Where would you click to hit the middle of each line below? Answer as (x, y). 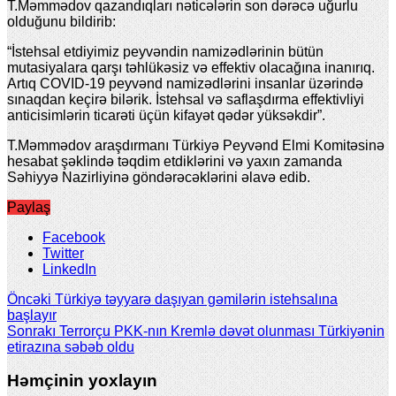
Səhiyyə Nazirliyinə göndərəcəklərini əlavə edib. (159, 177)
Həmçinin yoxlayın (82, 381)
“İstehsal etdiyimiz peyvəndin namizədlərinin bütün (165, 51)
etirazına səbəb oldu (71, 346)
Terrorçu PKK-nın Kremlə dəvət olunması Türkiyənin (220, 331)
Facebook (74, 237)
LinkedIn (69, 269)
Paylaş (29, 207)
